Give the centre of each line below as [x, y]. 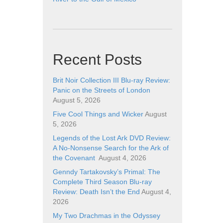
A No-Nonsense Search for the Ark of [111, 148]
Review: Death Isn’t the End [96, 192]
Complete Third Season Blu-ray [102, 182]
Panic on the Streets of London [102, 90]
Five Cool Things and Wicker [98, 114]
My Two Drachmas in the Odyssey [107, 216]
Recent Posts [97, 59]
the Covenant [75, 158]
